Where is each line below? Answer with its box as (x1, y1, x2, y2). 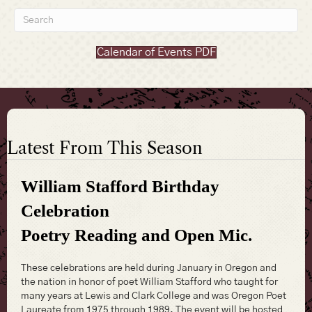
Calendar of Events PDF (96, 46, 216, 58)
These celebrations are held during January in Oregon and (21, 263, 276, 273)
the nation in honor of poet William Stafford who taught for (21, 276, 278, 287)
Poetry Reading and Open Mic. (21, 225, 252, 244)
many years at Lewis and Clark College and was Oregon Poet (21, 290, 286, 301)
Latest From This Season (7, 137, 203, 158)
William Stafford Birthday (21, 176, 219, 196)
